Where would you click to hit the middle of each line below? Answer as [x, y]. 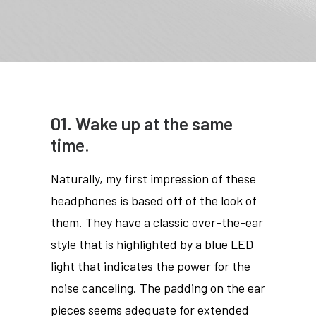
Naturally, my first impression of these [153, 178]
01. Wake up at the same [142, 123]
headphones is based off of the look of [154, 200]
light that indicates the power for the [151, 266]
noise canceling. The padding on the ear [158, 288]
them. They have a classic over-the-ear [157, 222]
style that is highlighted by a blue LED [152, 244]
